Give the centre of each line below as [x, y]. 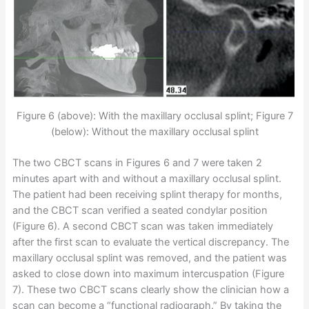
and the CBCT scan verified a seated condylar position [140, 211]
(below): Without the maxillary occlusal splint [154, 132]
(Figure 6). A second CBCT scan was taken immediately [142, 227]
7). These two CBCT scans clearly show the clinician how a [150, 290]
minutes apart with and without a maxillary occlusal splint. [147, 179]
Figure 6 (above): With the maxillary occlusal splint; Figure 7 [154, 116]
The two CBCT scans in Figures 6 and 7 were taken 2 [137, 163]
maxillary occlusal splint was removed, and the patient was [149, 258]
